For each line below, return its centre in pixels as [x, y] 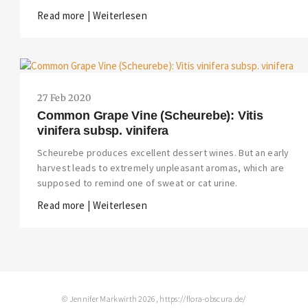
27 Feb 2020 [64, 98]
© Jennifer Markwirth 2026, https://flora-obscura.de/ [154, 299]
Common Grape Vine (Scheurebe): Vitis [150, 116]
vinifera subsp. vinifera [103, 131]
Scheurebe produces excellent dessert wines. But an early [163, 153]
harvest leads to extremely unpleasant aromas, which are [161, 168]
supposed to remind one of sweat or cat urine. [137, 183]
